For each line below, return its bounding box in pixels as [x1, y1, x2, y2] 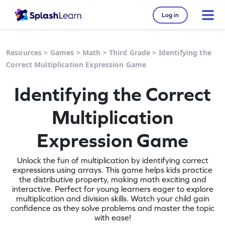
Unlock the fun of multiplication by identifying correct [17, 156, 208, 165]
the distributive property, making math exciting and [19, 175, 206, 184]
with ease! [94, 213, 131, 222]
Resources [6, 48, 42, 57]
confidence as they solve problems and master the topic [11, 203, 214, 212]
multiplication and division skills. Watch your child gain [16, 194, 209, 203]
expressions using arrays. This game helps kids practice [13, 165, 212, 174]
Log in [162, 11, 179, 19]
